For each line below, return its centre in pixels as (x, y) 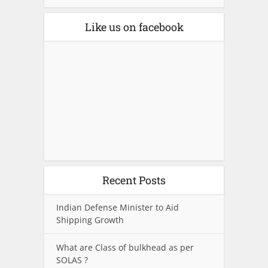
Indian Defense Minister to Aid (118, 208)
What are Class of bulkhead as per (125, 248)
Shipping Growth (90, 220)
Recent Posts (134, 180)
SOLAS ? (72, 260)
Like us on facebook (134, 27)
